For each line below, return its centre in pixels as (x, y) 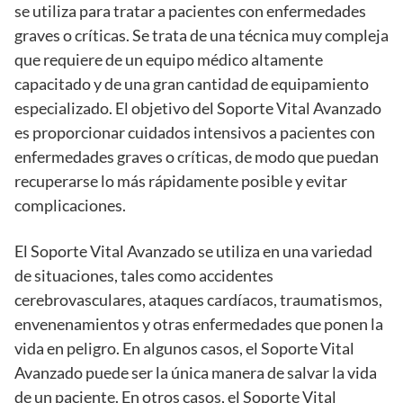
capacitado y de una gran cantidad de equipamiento (192, 84)
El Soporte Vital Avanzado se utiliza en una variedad (193, 251)
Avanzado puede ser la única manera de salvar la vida (196, 373)
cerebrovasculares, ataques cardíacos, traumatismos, (198, 300)
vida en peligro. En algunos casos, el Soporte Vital (184, 349)
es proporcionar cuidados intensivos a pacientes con (195, 133)
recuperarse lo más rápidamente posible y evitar (181, 181)
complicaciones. (70, 206)
